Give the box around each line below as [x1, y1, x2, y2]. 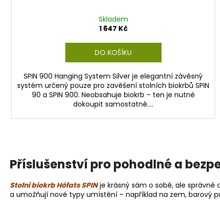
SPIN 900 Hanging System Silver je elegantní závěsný [24, 71, 203, 81]
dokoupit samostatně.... [73, 99, 154, 109]
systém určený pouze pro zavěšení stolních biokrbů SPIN [17, 80, 210, 90]
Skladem [98, 14, 128, 24]
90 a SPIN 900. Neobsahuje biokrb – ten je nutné [31, 89, 195, 100]
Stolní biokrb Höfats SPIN [10, 180, 98, 191]
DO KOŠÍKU [95, 47, 132, 57]
